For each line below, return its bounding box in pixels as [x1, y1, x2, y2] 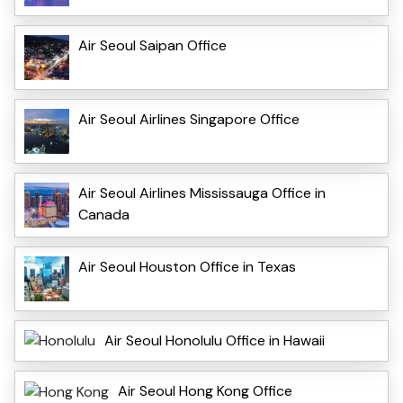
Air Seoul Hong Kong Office [118, 381, 292, 401]
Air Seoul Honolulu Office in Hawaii [104, 330, 325, 350]
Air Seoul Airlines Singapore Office [78, 109, 300, 129]
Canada [78, 204, 130, 224]
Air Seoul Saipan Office [78, 35, 227, 55]
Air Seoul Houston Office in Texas [78, 256, 296, 276]
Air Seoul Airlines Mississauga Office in [78, 183, 326, 202]
